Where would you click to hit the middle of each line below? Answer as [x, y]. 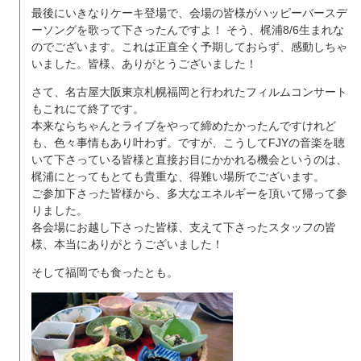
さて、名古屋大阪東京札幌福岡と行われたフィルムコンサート [189, 91]
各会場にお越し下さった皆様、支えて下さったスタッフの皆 [184, 227]
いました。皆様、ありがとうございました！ [144, 63]
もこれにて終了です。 [88, 108]
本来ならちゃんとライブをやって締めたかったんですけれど [184, 125]
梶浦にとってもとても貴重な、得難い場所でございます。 [178, 176]
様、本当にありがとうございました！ [127, 244]
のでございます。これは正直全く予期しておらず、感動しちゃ [189, 46]
